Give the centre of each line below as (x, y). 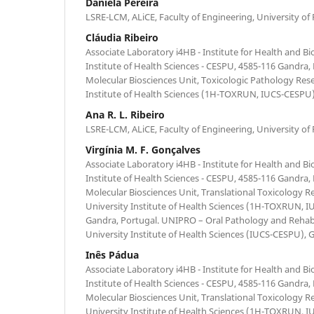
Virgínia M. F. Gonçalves (143, 149)
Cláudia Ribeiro (122, 37)
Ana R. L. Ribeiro (125, 114)
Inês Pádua (112, 254)
